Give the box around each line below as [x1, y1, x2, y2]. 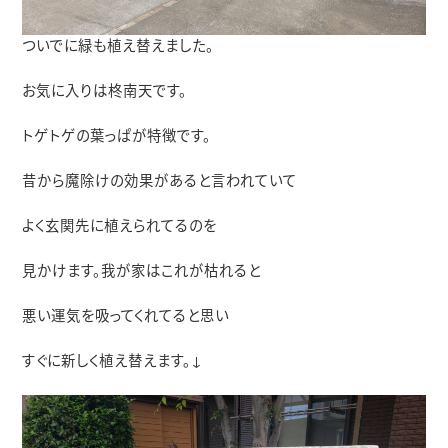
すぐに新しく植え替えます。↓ [22, 354, 204, 370]
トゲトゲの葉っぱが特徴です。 [22, 129, 212, 145]
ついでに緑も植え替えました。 [22, 39, 215, 55]
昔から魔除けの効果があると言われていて [22, 174, 298, 190]
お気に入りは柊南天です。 [22, 84, 188, 100]
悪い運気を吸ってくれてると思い [22, 309, 230, 325]
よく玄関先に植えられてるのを [22, 219, 218, 235]
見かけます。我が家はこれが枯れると [22, 264, 262, 280]
